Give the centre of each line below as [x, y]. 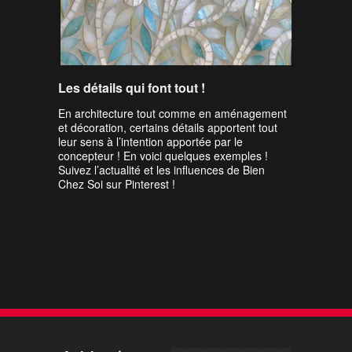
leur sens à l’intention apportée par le [150, 141]
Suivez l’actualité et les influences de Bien [161, 170]
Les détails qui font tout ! [132, 88]
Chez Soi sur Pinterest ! [117, 184]
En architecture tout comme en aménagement [172, 113]
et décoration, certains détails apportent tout [168, 127]
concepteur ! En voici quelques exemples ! [163, 156]
